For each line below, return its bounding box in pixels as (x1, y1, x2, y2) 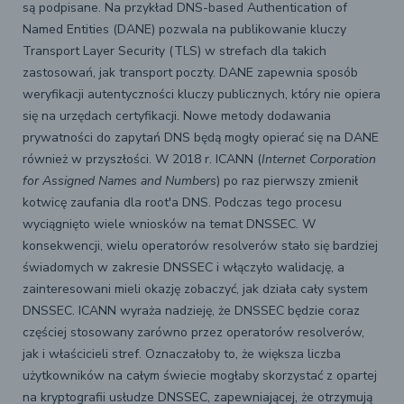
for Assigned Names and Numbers (23, 171, 216, 189)
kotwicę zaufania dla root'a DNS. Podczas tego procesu (23, 193, 342, 211)
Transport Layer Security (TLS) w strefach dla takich (23, 41, 326, 60)
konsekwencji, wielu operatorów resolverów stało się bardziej (23, 236, 378, 254)
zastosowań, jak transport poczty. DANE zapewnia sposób (23, 63, 358, 81)
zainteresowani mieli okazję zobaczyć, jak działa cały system (23, 280, 368, 298)
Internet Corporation (262, 150, 376, 168)
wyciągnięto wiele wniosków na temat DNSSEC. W (23, 215, 316, 233)
